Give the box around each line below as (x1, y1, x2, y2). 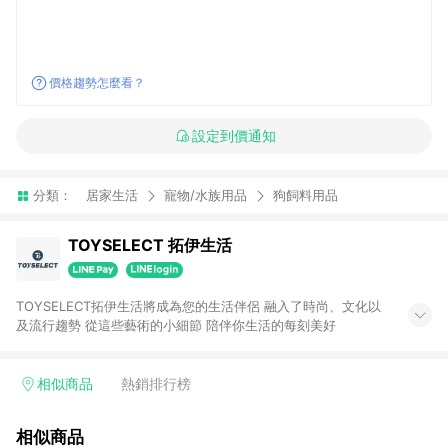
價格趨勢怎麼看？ (49, 75, 145, 90)
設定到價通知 (191, 127, 276, 144)
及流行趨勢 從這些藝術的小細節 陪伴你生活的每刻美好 (16, 317, 336, 333)
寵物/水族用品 (164, 187, 247, 203)
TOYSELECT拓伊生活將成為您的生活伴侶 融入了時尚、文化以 (16, 298, 381, 314)
